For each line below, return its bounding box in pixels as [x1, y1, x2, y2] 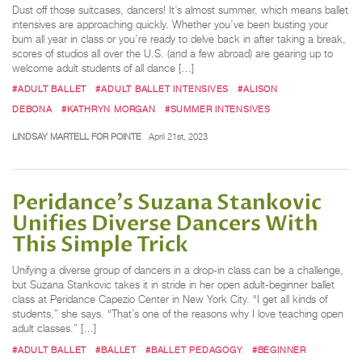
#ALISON [238, 83, 278, 95]
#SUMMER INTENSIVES [164, 103, 271, 116]
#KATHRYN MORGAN [61, 103, 156, 116]
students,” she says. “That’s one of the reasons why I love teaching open [12, 308, 343, 321]
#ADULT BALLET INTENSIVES [95, 83, 229, 95]
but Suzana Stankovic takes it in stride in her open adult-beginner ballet [12, 279, 335, 292]
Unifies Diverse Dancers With [12, 209, 318, 239]
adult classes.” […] [12, 322, 96, 335]
